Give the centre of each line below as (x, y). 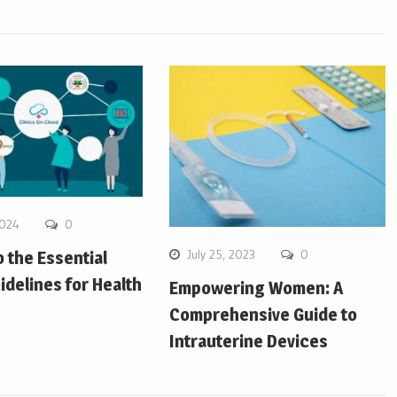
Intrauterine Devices (249, 342)
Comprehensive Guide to (264, 315)
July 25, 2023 (222, 255)
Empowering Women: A (257, 288)
